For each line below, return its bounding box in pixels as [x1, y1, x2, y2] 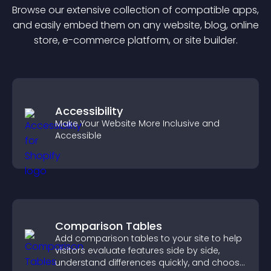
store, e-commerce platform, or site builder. [33, 33, 238, 47]
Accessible [55, 129, 102, 142]
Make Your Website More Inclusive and [55, 117, 220, 129]
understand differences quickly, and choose [55, 256, 245, 269]
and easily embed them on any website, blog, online [12, 18, 259, 32]
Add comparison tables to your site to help [55, 232, 242, 244]
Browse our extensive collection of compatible [12, 3, 232, 17]
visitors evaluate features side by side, [55, 244, 220, 256]
